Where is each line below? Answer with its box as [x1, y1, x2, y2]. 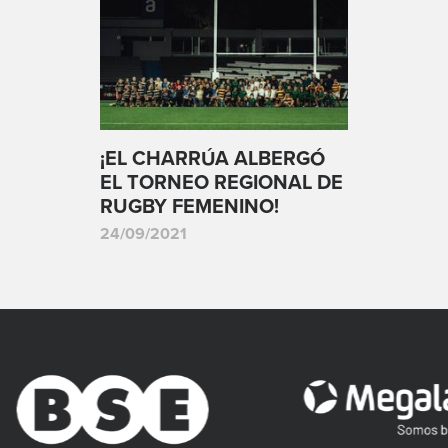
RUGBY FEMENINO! [100, 195, 279, 219]
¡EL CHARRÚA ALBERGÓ [100, 147, 325, 171]
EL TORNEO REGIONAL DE [100, 171, 343, 195]
